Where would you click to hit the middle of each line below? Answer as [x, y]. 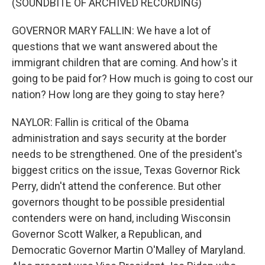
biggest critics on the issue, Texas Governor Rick [126, 170]
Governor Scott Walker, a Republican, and [107, 234]
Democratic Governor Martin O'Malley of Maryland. [129, 250]
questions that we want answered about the [115, 46]
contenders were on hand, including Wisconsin [121, 218]
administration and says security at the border [119, 138]
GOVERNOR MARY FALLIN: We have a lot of [112, 30]
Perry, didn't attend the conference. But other [117, 186]
